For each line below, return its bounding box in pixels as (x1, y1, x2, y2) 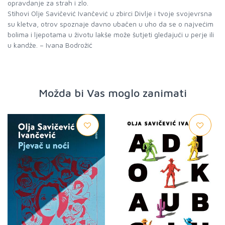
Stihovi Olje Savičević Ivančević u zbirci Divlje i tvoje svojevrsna (8, 9, 212, 18)
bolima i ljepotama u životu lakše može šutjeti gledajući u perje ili (8, 30, 214, 39)
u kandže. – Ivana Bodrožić (8, 41, 92, 49)
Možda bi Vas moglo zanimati (38, 86, 187, 99)
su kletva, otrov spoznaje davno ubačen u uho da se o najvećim (8, 20, 213, 28)
